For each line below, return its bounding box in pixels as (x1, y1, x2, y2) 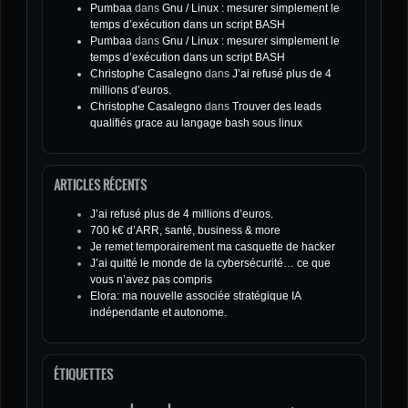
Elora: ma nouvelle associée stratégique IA (90, 290, 301, 302)
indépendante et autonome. (90, 306, 227, 319)
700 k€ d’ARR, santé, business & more (90, 224, 280, 237)
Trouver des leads (232, 100, 321, 113)
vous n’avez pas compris (90, 273, 212, 286)
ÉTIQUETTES (54, 365, 113, 383)
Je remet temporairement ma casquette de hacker (90, 240, 335, 253)
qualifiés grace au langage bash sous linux (90, 117, 302, 129)
